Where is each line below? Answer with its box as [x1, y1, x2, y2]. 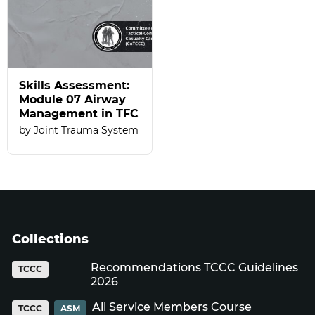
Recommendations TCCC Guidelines [91, 261, 298, 274]
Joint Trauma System [34, 123, 139, 136]
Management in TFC [19, 106, 139, 120]
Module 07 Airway [19, 92, 126, 106]
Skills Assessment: [19, 78, 129, 92]
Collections [12, 231, 89, 247]
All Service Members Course [92, 300, 252, 314]
